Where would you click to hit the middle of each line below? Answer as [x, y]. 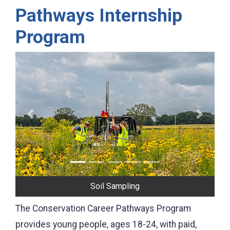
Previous [47, 120]
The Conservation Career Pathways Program [103, 209]
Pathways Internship [99, 15]
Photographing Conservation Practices [115, 186]
